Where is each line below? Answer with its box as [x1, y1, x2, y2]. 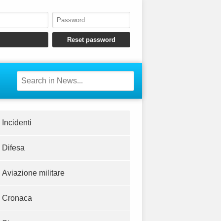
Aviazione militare [2, 169, 65, 178]
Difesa [2, 144, 25, 152]
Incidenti [2, 118, 32, 127]
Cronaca [2, 194, 32, 203]
